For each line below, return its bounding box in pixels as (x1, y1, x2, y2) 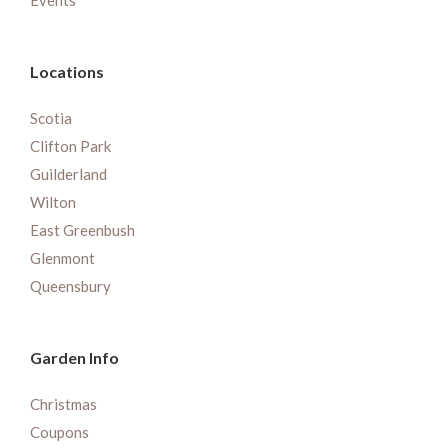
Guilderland (30, 165, 107, 184)
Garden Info (30, 348, 119, 368)
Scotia (30, 109, 72, 128)
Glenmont (30, 249, 95, 268)
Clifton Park (30, 137, 111, 156)
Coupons (30, 423, 89, 442)
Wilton (30, 193, 76, 212)
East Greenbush (30, 221, 135, 240)
